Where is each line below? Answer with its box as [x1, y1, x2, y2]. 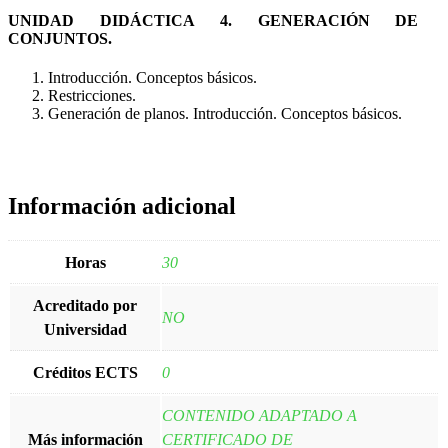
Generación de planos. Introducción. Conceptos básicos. [48, 104, 402, 122]
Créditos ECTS [32, 363, 138, 381]
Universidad [43, 320, 127, 338]
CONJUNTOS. [8, 29, 112, 47]
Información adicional [8, 192, 236, 219]
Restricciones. [48, 86, 136, 104]
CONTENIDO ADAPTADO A [162, 406, 357, 424]
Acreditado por [33, 296, 137, 314]
